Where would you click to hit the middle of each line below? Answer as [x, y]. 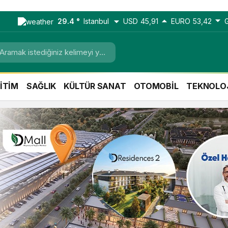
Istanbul [96, 21]
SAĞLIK [41, 86]
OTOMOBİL [156, 86]
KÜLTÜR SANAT [95, 86]
